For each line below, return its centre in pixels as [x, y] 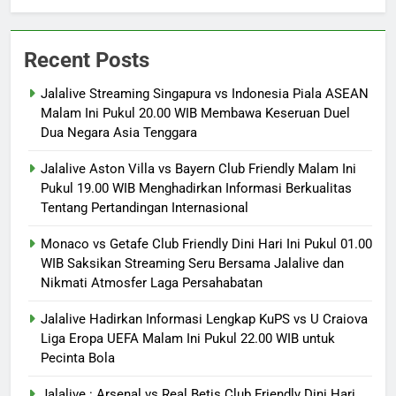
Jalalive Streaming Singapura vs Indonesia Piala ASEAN [205, 94]
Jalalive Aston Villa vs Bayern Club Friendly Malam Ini [198, 169]
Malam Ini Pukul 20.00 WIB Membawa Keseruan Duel [195, 113]
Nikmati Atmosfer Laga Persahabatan [152, 283]
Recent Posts [87, 60]
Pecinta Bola [78, 358]
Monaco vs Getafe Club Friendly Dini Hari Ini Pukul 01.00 [206, 244]
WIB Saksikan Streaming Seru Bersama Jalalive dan [192, 263]
